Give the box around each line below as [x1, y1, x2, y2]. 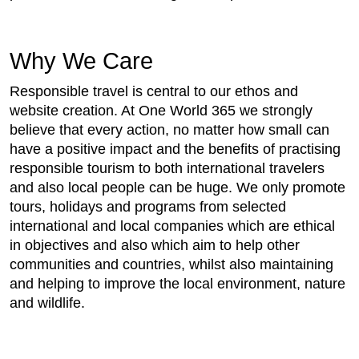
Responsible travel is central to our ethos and [10, 83, 298, 99]
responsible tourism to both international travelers [10, 160, 325, 176]
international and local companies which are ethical [10, 218, 335, 234]
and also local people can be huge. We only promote [10, 179, 345, 196]
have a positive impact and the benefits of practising [10, 141, 341, 157]
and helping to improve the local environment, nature [10, 276, 345, 292]
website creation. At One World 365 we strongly [10, 103, 313, 119]
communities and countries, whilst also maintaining [10, 256, 333, 272]
